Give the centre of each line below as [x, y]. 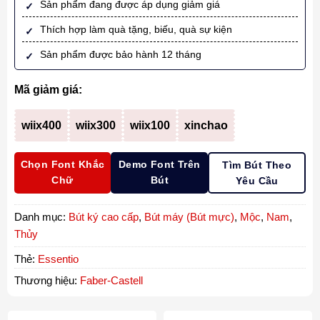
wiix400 [41, 125]
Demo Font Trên [159, 164]
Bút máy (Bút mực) [189, 216]
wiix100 [150, 125]
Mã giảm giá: [48, 89]
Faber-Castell [111, 280]
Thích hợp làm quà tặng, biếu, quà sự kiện [136, 29]
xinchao [206, 125]
